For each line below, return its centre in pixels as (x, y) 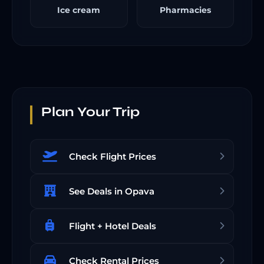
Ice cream (79, 10)
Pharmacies (185, 10)
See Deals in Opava (112, 192)
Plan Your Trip (90, 112)
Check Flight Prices (113, 157)
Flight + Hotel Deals (113, 226)
